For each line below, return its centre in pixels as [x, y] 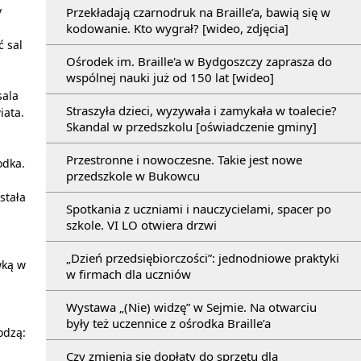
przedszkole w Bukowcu [133, 175]
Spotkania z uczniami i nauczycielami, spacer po [199, 208]
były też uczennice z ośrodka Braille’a [168, 323]
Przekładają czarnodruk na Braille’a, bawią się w [198, 12]
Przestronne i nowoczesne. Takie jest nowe [184, 159]
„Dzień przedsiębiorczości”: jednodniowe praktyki [203, 257]
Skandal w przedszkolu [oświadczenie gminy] [191, 126]
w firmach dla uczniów [129, 274]
